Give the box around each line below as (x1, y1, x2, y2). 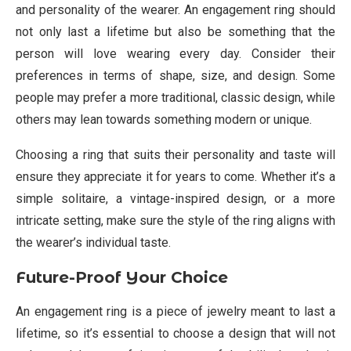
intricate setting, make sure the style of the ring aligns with (16, 213, 335, 228)
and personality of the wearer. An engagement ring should (16, 2, 335, 17)
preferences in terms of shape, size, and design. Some (16, 68, 335, 83)
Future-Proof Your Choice (16, 268, 228, 287)
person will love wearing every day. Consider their (16, 46, 335, 61)
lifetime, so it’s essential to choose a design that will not (16, 326, 335, 341)
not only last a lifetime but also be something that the (16, 24, 335, 39)
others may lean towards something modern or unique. (16, 112, 312, 127)
